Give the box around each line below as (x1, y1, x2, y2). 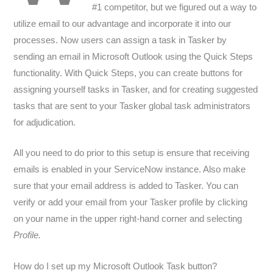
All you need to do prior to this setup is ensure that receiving (13, 148, 250, 158)
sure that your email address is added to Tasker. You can (13, 181, 239, 191)
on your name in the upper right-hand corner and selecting (13, 214, 243, 224)
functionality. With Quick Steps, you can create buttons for (13, 68, 243, 78)
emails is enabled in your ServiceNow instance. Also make (13, 165, 246, 175)
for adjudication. (13, 117, 76, 127)
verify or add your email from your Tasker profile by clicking (13, 197, 248, 208)
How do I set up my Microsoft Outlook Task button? (13, 261, 218, 271)
